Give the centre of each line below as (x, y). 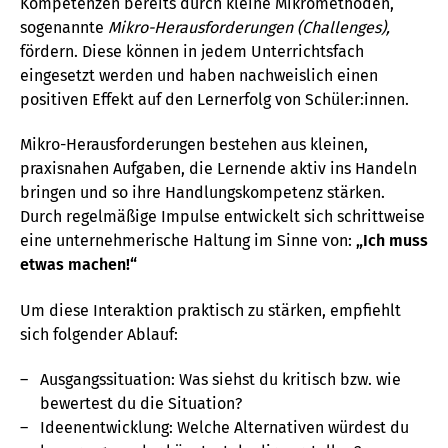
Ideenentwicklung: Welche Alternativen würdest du (224, 427)
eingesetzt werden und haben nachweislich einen (199, 75)
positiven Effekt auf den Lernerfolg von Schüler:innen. (214, 99)
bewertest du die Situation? (141, 403)
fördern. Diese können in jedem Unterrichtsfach (192, 51)
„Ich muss (392, 241)
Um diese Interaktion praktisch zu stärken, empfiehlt (210, 310)
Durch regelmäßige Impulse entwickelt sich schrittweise (222, 217)
